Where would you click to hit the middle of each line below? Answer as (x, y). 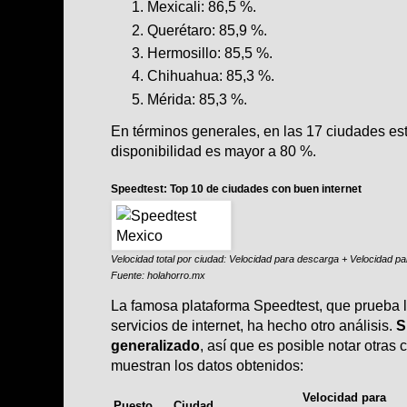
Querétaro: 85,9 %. (207, 30)
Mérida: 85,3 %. (197, 99)
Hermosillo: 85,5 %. (210, 52)
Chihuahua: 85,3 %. (211, 76)
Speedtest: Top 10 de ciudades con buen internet (236, 189)
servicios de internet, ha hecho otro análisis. (253, 326)
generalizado (155, 346)
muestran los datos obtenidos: (207, 366)
